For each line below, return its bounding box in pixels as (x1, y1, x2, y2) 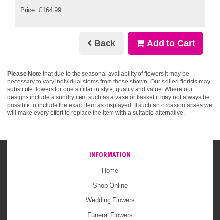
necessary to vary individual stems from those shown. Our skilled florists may (7, 78, 210, 85)
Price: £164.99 (20, 6, 61, 14)
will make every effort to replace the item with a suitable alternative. (7, 110, 185, 116)
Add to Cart (144, 38, 195, 49)
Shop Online (92, 182, 128, 190)
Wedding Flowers (85, 196, 135, 204)
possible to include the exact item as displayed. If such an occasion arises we (7, 102, 212, 109)
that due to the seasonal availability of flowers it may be (41, 70, 189, 77)
